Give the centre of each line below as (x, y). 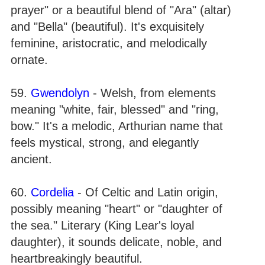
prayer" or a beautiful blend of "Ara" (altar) (121, 10)
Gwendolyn (60, 93)
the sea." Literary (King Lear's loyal (102, 225)
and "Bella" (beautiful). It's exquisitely (107, 27)
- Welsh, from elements (153, 93)
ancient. (31, 159)
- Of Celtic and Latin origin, (146, 192)
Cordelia (52, 192)
